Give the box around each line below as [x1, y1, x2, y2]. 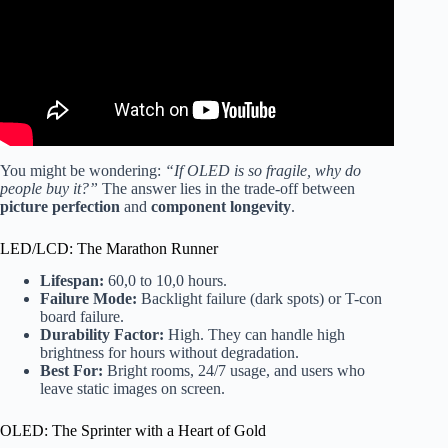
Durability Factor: [40, 326, 164, 344]
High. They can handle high [164, 326, 345, 344]
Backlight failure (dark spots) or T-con [137, 290, 382, 308]
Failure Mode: [40, 290, 137, 308]
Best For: [40, 362, 103, 380]
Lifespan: [40, 272, 104, 290]
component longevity [151, 197, 291, 215]
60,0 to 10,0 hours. [104, 272, 227, 290]
